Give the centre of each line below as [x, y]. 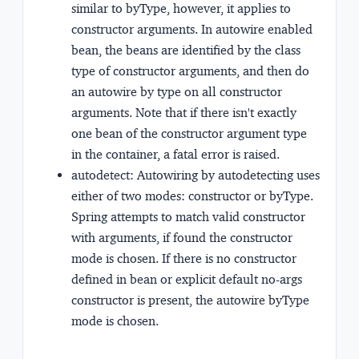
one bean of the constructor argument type [189, 133]
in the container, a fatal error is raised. [175, 154]
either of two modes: [130, 196]
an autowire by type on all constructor [177, 91]
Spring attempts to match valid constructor [188, 216]
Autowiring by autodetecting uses [227, 175]
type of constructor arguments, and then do [190, 71]
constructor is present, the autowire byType [190, 300]
